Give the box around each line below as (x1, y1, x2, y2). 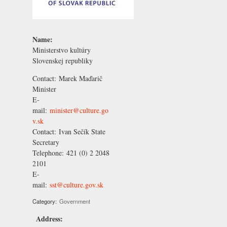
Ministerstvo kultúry (32, 45, 91, 55)
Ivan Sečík (59, 126, 89, 136)
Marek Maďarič (59, 73, 102, 83)
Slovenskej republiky (32, 55, 93, 65)
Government (59, 197, 90, 205)
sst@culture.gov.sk (50, 179, 103, 190)
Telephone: (32, 147, 66, 158)
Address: (36, 213, 65, 224)
